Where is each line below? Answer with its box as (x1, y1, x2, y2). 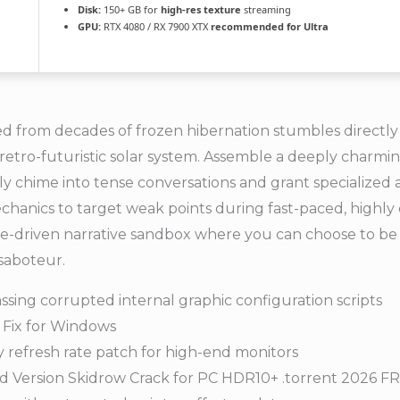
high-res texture (161, 3, 241, 17)
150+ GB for (101, 3, 161, 17)
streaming (241, 3, 291, 17)
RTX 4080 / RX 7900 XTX (101, 20, 211, 34)
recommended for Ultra (211, 20, 329, 34)
